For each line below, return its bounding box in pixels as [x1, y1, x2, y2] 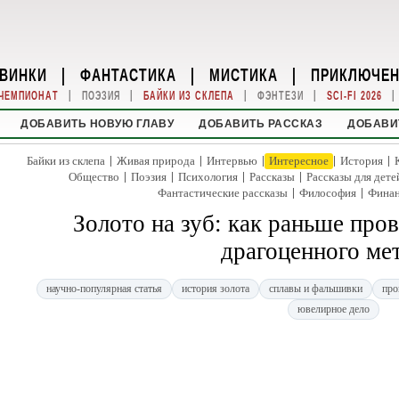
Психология [178, 170, 238, 183]
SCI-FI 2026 [326, 89, 382, 102]
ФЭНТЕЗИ [256, 89, 304, 102]
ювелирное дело [297, 303, 370, 315]
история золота [182, 282, 249, 295]
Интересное [269, 154, 329, 167]
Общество [69, 170, 119, 183]
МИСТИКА [209, 63, 278, 85]
